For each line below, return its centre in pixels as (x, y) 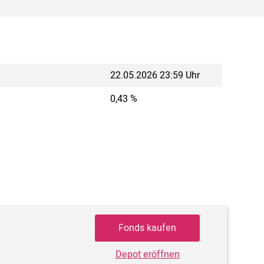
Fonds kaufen (148, 228)
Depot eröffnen (147, 254)
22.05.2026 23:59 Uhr (155, 76)
